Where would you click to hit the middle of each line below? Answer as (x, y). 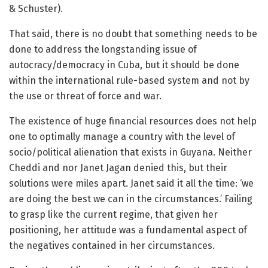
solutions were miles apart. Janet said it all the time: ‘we (131, 183)
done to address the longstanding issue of (103, 49)
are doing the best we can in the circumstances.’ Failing (131, 199)
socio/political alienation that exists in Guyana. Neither (130, 152)
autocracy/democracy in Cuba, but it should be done (124, 65)
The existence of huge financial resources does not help (133, 121)
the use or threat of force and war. (85, 96)
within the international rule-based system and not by (129, 80)
